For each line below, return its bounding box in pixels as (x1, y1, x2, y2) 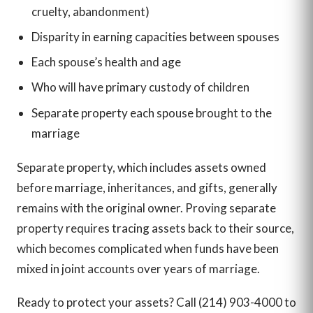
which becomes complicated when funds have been (17, 241, 279, 256)
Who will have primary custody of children (31, 80, 249, 95)
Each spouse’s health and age (31, 54, 181, 70)
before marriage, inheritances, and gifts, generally (17, 180, 277, 196)
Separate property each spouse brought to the (31, 105, 272, 120)
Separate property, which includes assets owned (17, 160, 266, 175)
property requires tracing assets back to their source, (17, 221, 294, 236)
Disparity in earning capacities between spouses (31, 29, 279, 45)
